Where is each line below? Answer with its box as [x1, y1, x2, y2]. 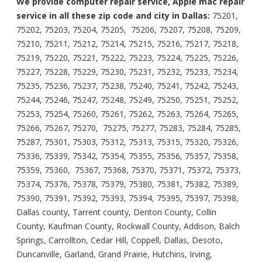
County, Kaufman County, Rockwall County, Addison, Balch [16, 220, 240, 232]
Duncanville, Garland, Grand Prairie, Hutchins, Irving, [16, 248, 212, 260]
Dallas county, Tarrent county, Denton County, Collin [16, 206, 216, 218]
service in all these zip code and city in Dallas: [16, 9, 210, 21]
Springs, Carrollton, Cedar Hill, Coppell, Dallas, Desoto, [16, 234, 223, 246]
